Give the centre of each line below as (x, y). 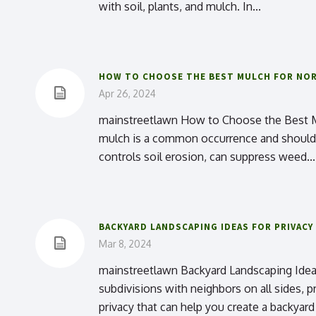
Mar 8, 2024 (125, 244)
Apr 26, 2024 (127, 93)
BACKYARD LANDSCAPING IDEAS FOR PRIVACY (206, 227)
